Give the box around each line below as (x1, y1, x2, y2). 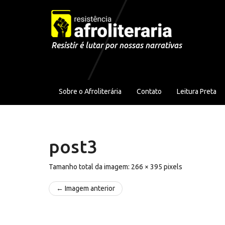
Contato (137, 87, 162, 95)
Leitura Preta (177, 87, 216, 95)
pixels (162, 162, 182, 171)
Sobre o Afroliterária (59, 87, 122, 95)
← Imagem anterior (56, 184, 115, 192)
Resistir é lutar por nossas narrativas (51, 40, 182, 50)
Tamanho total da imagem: (49, 162, 131, 171)
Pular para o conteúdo (18, 7, 86, 15)
